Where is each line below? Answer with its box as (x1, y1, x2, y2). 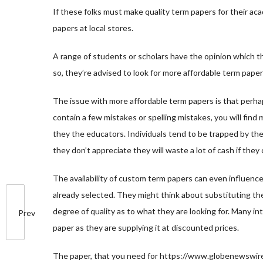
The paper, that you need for (53, 251, 160, 261)
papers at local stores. (53, 23, 133, 33)
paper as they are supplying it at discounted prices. (53, 222, 239, 232)
